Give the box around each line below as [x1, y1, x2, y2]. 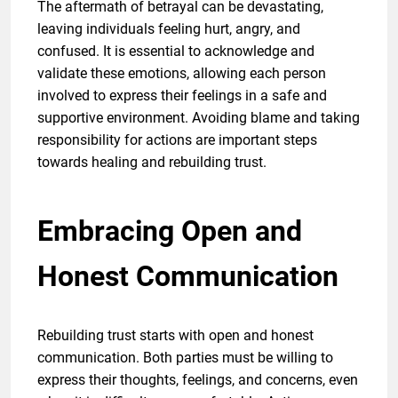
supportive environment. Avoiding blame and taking [37, 108, 360, 126]
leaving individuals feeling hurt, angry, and [37, 20, 300, 37]
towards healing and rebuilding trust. [37, 153, 267, 171]
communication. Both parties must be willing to [37, 348, 333, 366]
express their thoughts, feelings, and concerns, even [37, 370, 358, 388]
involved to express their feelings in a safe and [37, 86, 327, 104]
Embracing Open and [37, 213, 302, 248]
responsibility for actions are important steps [37, 131, 317, 148]
